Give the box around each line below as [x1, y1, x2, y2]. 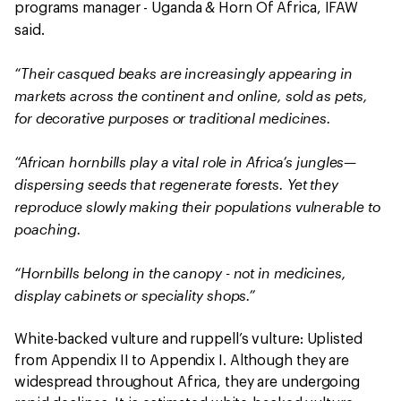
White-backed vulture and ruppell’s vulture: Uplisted [14, 332, 363, 346]
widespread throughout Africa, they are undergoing [14, 375, 361, 389]
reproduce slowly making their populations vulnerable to [14, 198, 380, 215]
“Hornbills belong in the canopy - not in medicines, [14, 264, 346, 281]
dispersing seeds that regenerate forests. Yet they [14, 175, 338, 192]
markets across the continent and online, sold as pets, [14, 87, 368, 104]
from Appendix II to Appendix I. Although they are [14, 354, 350, 368]
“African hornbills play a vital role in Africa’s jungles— [14, 153, 357, 170]
